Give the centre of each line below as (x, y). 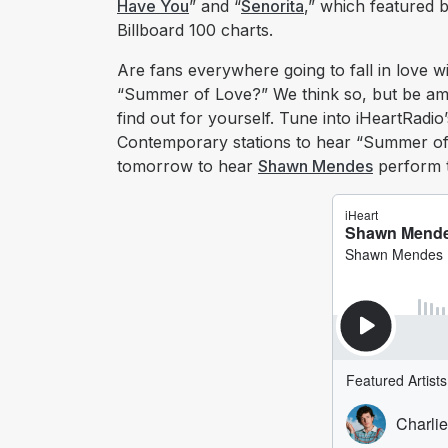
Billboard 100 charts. (195, 30)
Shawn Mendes (315, 166)
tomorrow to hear (187, 166)
